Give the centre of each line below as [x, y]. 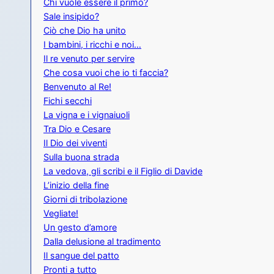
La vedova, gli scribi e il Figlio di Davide [123, 171]
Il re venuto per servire [89, 59]
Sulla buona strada [81, 157]
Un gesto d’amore [80, 228]
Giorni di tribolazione [85, 199]
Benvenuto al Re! [77, 87]
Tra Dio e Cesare [77, 129]
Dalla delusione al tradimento [102, 242]
